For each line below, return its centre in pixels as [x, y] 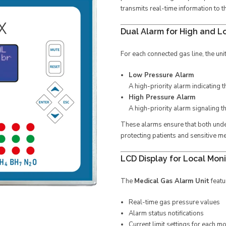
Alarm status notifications [166, 213]
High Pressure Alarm [162, 97]
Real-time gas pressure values [174, 202]
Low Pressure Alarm [161, 75]
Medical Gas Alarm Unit [172, 181]
